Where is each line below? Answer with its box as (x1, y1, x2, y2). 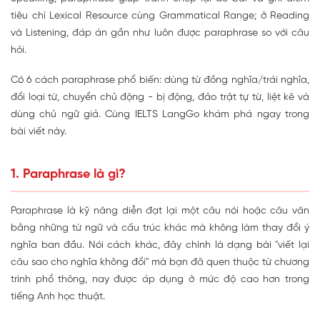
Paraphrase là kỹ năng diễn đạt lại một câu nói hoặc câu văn (11, 205, 309, 216)
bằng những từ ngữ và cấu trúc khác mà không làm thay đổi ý (11, 222, 309, 234)
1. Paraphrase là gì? (11, 167, 126, 181)
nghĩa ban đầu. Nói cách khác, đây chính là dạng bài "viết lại (11, 239, 309, 251)
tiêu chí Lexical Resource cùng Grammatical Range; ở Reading (11, 10, 309, 21)
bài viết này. (11, 126, 66, 137)
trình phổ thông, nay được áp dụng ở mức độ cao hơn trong (11, 274, 309, 285)
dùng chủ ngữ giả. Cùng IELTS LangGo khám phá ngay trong (11, 109, 309, 120)
